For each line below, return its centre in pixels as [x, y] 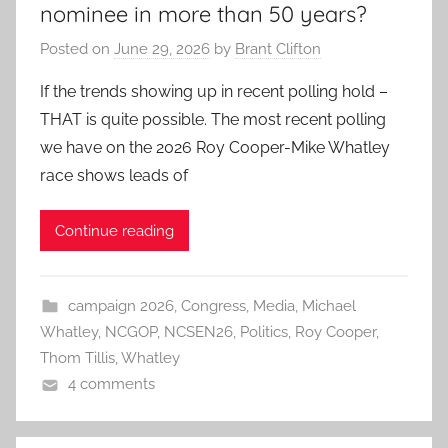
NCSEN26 [198, 332]
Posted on [77, 49]
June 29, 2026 [162, 49]
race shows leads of [114, 176]
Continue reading [114, 230]
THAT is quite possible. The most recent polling [213, 120]
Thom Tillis [77, 358]
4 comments [111, 384]
